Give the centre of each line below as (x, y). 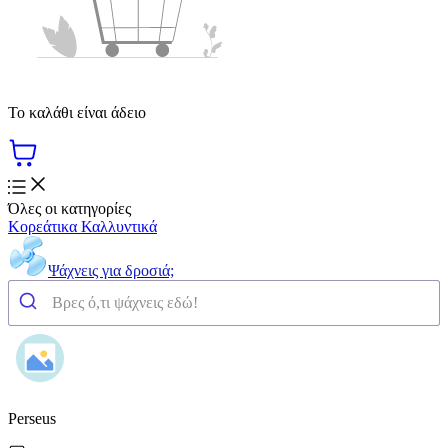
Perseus (32, 418)
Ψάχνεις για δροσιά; (111, 270)
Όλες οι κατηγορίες (69, 208)
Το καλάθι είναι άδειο (77, 112)
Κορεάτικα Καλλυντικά (82, 226)
